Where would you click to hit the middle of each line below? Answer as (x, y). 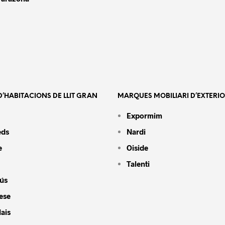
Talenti (138, 164)
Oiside (137, 148)
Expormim (144, 116)
